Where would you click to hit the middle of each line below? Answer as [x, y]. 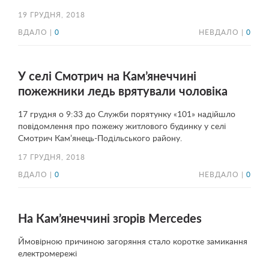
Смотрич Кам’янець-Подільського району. [100, 139]
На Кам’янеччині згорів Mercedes [110, 219]
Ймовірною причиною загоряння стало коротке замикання [133, 242]
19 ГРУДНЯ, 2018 [52, 15]
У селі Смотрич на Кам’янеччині [107, 77]
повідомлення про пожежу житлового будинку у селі [122, 127]
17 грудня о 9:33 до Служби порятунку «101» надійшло [127, 115]
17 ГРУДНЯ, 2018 [52, 158]
